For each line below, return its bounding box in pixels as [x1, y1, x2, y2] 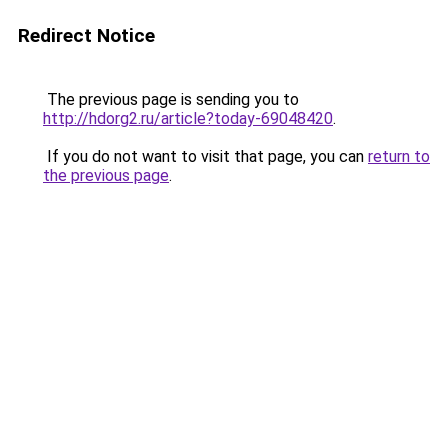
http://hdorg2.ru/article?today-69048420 [43, 109, 333, 128]
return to [368, 147, 430, 166]
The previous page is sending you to [43, 90, 299, 109]
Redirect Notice [18, 24, 155, 47]
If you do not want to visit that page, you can [43, 147, 368, 166]
